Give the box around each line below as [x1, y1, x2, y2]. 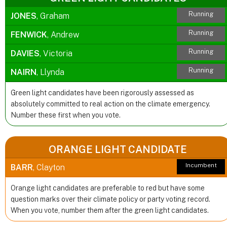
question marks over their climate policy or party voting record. [11, 195, 210, 204]
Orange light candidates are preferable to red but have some [11, 184, 205, 193]
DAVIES [11, 49, 40, 59]
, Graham [36, 11, 69, 21]
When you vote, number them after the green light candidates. [11, 206, 209, 215]
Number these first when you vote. [11, 111, 121, 120]
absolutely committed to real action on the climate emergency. [11, 100, 210, 108]
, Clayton [33, 163, 65, 173]
